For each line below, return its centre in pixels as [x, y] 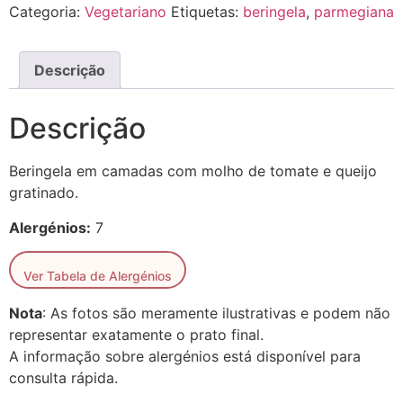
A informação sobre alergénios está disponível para [185, 356]
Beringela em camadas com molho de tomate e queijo [193, 171]
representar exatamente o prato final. [136, 334]
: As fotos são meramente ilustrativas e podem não [216, 313]
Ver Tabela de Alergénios [98, 276]
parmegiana [354, 11]
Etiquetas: [207, 11]
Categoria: [47, 11]
